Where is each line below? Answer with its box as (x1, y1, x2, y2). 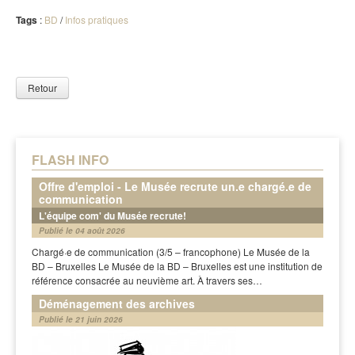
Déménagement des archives (39, 296, 195, 311)
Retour (28, 81, 57, 94)
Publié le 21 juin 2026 (39, 314, 123, 325)
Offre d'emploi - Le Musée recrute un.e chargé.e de (39, 178, 311, 194)
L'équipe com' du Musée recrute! (39, 208, 186, 223)
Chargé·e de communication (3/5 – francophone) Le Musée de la (32, 245, 310, 258)
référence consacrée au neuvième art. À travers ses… (32, 273, 262, 287)
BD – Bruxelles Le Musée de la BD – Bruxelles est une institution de (32, 259, 323, 273)
